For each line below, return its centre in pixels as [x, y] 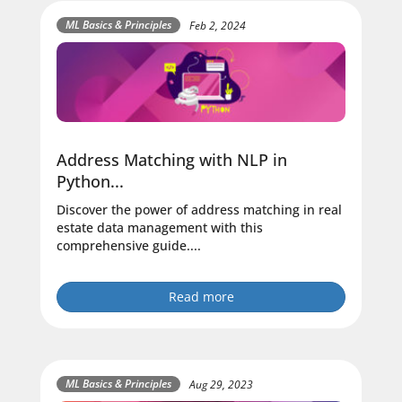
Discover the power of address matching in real [199, 210]
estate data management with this [160, 228]
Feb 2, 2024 [218, 25]
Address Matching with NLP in [172, 160]
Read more [201, 297]
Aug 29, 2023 [221, 384]
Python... [90, 182]
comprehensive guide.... [129, 246]
